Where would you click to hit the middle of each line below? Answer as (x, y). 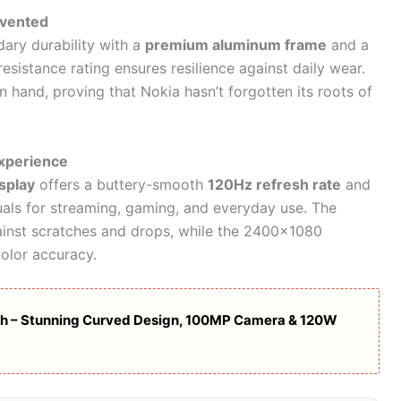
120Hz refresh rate (274, 184)
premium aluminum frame (236, 45)
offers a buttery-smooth (121, 184)
